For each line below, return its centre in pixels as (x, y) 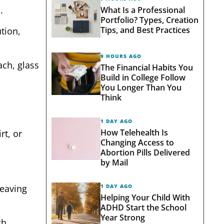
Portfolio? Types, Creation (149, 20)
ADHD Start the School (143, 207)
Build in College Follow (143, 77)
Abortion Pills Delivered (145, 152)
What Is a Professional (142, 10)
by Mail (114, 162)
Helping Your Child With (145, 197)
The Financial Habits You (146, 67)
